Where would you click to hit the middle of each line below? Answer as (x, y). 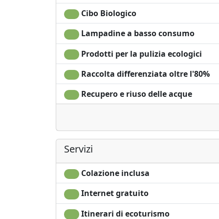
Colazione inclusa (114, 173)
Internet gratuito (114, 193)
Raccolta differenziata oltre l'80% (144, 74)
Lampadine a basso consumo (137, 33)
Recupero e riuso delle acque (135, 94)
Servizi (78, 149)
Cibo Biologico (108, 13)
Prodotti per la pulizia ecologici (140, 54)
